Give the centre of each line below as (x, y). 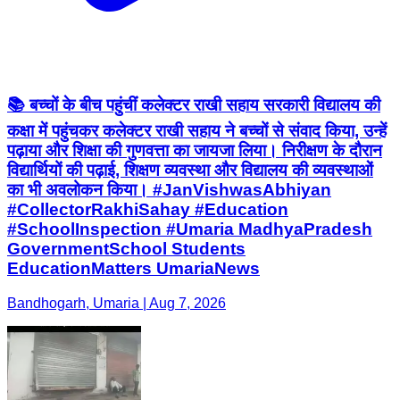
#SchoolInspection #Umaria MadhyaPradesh (190, 229)
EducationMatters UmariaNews (133, 268)
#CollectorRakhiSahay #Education (148, 209)
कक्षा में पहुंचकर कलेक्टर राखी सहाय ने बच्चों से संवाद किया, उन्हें (197, 130)
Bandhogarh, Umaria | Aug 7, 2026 (117, 303)
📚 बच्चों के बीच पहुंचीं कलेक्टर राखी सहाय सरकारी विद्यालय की (194, 104)
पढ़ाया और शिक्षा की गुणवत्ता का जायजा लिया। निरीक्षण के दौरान (195, 150)
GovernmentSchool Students (126, 248)
